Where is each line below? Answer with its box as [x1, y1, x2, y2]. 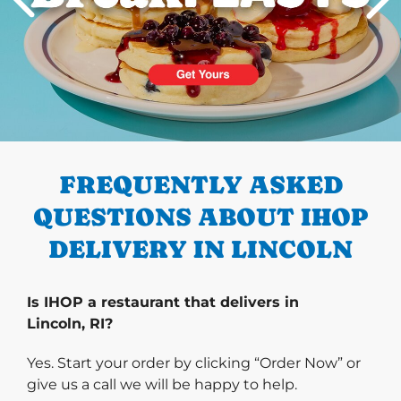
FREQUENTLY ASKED [58, 169, 343, 199]
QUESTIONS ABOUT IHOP [33, 201, 368, 231]
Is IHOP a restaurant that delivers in [27, 293, 299, 311]
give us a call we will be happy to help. [27, 375, 297, 393]
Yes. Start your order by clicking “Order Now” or [27, 354, 361, 371]
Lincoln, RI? [27, 314, 113, 332]
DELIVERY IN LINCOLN [48, 234, 353, 263]
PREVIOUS [56, 122, 133, 140]
